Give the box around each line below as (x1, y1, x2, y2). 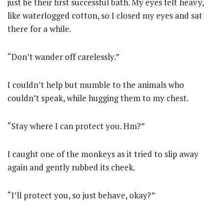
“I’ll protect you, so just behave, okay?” (7, 190, 155, 201)
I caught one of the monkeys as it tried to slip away (7, 148, 198, 160)
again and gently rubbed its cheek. (7, 162, 135, 173)
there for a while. (7, 23, 71, 35)
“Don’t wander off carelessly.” (7, 51, 119, 63)
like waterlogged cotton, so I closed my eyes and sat (7, 10, 202, 22)
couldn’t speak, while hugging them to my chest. (7, 92, 189, 104)
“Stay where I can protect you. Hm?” (7, 120, 145, 132)
